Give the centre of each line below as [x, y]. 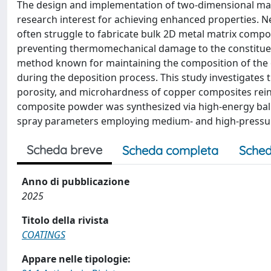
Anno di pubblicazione [76, 181]
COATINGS [44, 235]
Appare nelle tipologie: [76, 259]
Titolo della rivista [65, 220]
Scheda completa [170, 150]
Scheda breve [64, 150]
